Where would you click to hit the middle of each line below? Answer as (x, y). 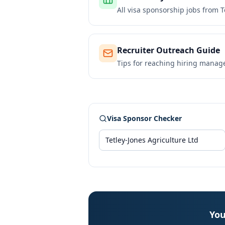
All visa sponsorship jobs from (169, 10)
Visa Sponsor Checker (144, 118)
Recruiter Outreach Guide (168, 50)
